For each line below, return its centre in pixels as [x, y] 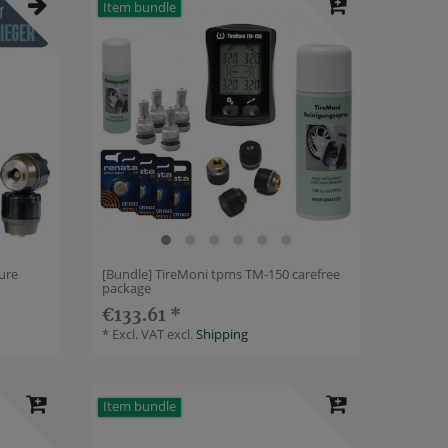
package [127, 288]
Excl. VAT [138, 334]
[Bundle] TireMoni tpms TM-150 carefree [221, 274]
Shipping [222, 334]
